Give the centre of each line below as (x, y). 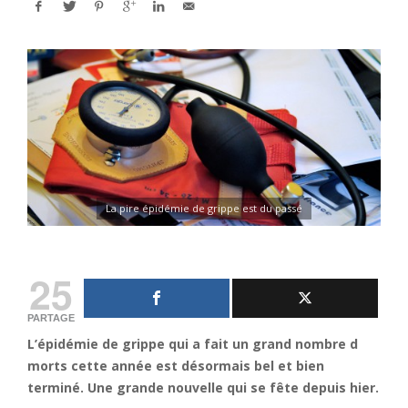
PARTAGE (51, 318)
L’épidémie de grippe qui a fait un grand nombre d (193, 344)
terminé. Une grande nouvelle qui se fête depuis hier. (203, 388)
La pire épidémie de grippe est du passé (204, 208)
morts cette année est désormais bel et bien (176, 366)
